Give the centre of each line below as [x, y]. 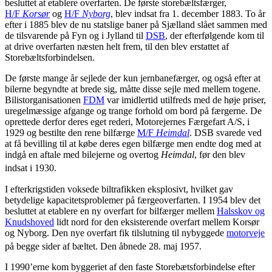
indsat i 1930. [31, 168]
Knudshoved [29, 222]
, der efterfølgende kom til [215, 36]
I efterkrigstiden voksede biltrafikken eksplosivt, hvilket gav [119, 189]
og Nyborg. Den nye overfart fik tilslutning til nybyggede [116, 233]
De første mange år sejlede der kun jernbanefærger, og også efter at [133, 78]
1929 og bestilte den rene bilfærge [71, 133]
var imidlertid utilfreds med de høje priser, [185, 100]
